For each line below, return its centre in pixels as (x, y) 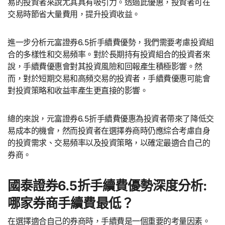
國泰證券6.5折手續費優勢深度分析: (107, 185)
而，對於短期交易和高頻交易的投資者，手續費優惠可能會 (109, 78)
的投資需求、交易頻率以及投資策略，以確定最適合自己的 (109, 142)
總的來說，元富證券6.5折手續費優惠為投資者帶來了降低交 (111, 118)
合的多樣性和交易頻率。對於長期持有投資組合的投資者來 (109, 54)
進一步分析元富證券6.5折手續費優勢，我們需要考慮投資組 (111, 42)
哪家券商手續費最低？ (71, 203)
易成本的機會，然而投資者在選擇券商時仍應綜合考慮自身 (109, 130)
